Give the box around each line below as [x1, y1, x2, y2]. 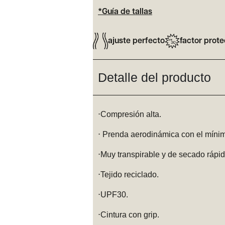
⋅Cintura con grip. [98, 210, 159, 219]
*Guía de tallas [98, 8, 152, 17]
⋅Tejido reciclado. [98, 170, 159, 179]
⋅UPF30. [98, 190, 128, 199]
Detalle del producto [98, 70, 211, 85]
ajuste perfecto [108, 37, 165, 45]
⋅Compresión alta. [98, 110, 161, 119]
